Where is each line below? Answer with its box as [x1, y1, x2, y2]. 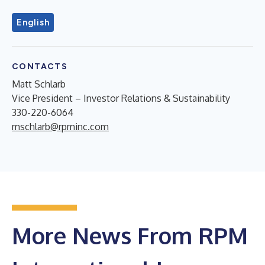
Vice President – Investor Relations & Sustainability [12, 92, 230, 104]
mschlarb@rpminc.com [12, 120, 109, 132]
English [17, 17, 50, 28]
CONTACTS [12, 61, 68, 72]
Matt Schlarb [12, 77, 66, 90]
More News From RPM [12, 221, 248, 250]
